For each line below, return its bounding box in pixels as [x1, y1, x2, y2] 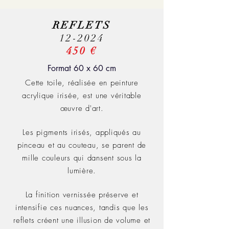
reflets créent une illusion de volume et [13, 215, 150, 225]
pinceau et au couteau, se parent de [17, 140, 147, 150]
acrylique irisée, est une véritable [22, 90, 142, 101]
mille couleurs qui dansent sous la [22, 153, 142, 163]
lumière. [67, 166, 96, 176]
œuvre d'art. [60, 103, 104, 113]
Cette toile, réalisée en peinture [25, 78, 139, 88]
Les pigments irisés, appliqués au [22, 127, 141, 138]
